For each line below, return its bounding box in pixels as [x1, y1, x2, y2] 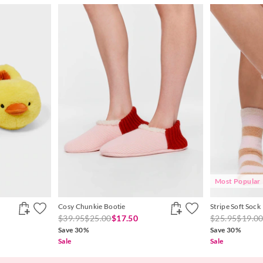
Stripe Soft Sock [210, 202, 261, 211]
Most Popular [215, 177, 261, 186]
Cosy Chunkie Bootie [58, 202, 126, 211]
